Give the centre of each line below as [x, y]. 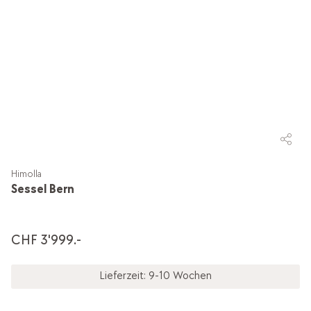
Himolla [26, 174]
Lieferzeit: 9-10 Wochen [155, 276]
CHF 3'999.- [46, 240]
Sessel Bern [42, 189]
